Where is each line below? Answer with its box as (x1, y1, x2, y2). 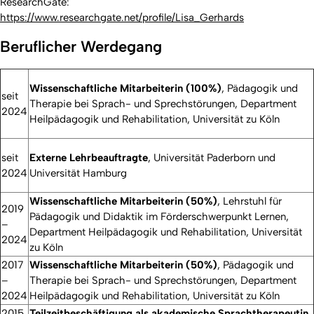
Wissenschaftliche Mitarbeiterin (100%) (29, 82, 221, 95)
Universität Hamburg (29, 167, 127, 180)
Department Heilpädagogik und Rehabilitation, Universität (29, 226, 302, 239)
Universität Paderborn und (153, 151, 275, 165)
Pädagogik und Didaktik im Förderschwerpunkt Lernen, (29, 210, 289, 224)
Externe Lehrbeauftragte (29, 151, 148, 165)
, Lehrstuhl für (217, 195, 282, 208)
